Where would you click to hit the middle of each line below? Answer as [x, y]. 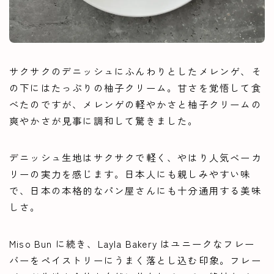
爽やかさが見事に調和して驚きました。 [104, 121]
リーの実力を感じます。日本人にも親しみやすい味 [130, 174]
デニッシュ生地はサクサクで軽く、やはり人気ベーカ [135, 157]
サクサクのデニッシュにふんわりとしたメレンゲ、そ [135, 71]
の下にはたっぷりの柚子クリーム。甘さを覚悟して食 [135, 88]
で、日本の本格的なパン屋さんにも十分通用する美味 [135, 191]
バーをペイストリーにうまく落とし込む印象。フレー [135, 260]
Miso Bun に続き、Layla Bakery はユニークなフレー [132, 244]
